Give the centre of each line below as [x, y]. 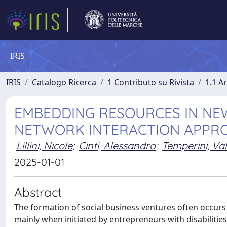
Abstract [38, 192]
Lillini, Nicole [44, 146]
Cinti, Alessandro [117, 146]
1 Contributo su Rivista [151, 82]
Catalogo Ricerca [64, 82]
